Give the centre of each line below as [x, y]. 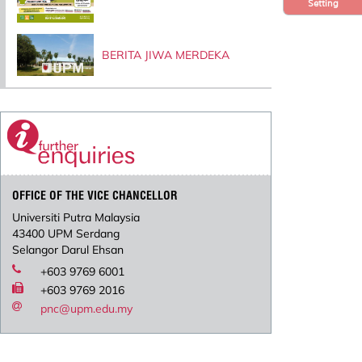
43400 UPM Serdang [66, 233]
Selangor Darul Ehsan [68, 249]
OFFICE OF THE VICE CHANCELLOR [95, 195]
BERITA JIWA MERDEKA [165, 55]
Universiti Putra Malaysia [76, 217]
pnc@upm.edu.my [87, 308]
